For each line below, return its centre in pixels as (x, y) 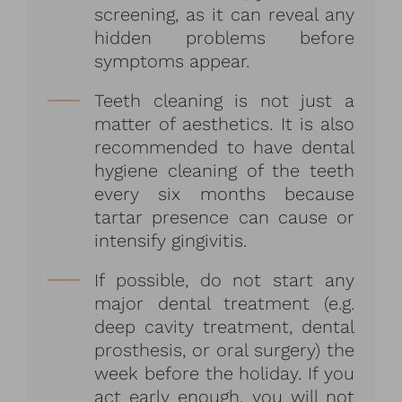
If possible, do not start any (224, 280)
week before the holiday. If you (224, 373)
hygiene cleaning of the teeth (224, 170)
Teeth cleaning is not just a (224, 100)
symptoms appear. (172, 61)
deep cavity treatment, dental (224, 326)
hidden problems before (224, 37)
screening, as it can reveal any (224, 14)
